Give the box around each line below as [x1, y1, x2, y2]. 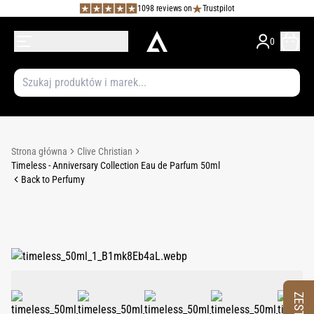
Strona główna [11, 146, 67, 157]
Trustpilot [202, 3, 235, 13]
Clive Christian [77, 146, 132, 157]
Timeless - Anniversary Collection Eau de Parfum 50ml [11, 160, 220, 171]
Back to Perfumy [21, 174, 85, 185]
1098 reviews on [137, 3, 193, 13]
